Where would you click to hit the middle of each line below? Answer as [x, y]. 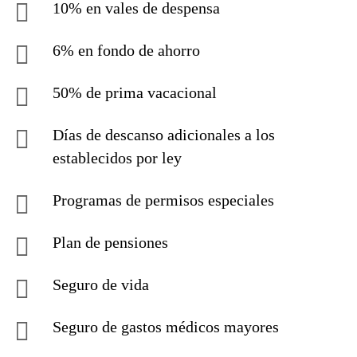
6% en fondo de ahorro [126, 50]
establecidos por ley [117, 158]
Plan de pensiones [110, 242]
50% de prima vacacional [135, 92]
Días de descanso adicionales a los [164, 135]
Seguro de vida [101, 284]
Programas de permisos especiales [163, 200]
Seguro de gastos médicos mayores [166, 327]
